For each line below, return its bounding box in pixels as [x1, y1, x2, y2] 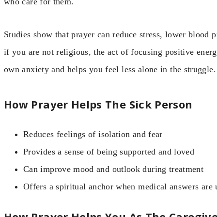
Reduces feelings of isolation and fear [23, 129, 163, 139]
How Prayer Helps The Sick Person [4, 97, 193, 112]
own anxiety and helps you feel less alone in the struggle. [4, 64, 216, 75]
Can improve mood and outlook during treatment [23, 164, 204, 174]
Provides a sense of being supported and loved [23, 147, 195, 157]
